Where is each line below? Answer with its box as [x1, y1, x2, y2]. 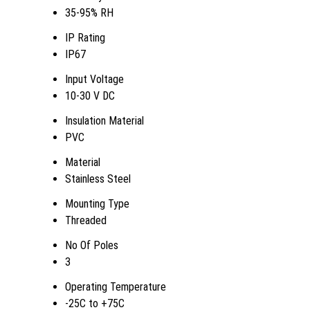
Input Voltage [65, 73, 124, 86]
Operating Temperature [65, 280, 166, 294]
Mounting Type [65, 197, 129, 211]
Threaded [65, 214, 107, 228]
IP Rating [65, 31, 105, 45]
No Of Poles [65, 239, 118, 253]
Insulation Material [65, 114, 144, 128]
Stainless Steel [65, 172, 131, 186]
